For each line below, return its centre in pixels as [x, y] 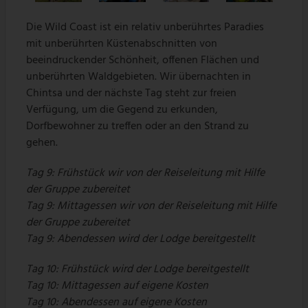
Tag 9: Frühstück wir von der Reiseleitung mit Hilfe [146, 174]
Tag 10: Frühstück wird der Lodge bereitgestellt [138, 270]
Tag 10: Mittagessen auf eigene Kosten [118, 286]
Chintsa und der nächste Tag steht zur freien [132, 94]
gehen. [42, 143]
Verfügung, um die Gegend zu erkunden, [122, 110]
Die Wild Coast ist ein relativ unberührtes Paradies [145, 28]
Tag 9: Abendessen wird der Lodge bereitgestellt [141, 240]
